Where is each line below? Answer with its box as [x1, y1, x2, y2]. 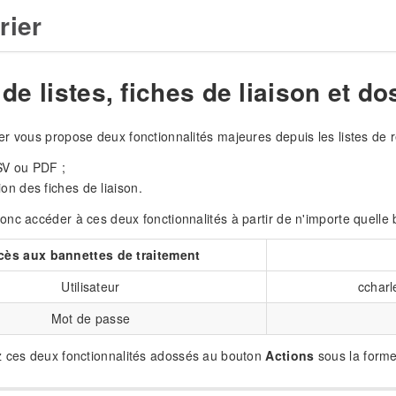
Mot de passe [50, 309, 131, 328]
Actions [265, 346, 315, 365]
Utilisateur [61, 278, 120, 296]
